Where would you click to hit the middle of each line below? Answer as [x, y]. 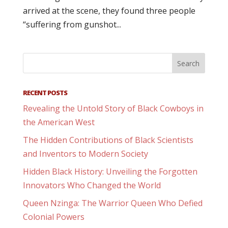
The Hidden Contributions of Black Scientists [108, 140]
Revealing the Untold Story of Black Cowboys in [113, 108]
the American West [59, 122]
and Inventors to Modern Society [85, 154]
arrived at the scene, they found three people [109, 11]
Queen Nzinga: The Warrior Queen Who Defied [112, 203]
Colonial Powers [53, 217]
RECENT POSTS [45, 93]
